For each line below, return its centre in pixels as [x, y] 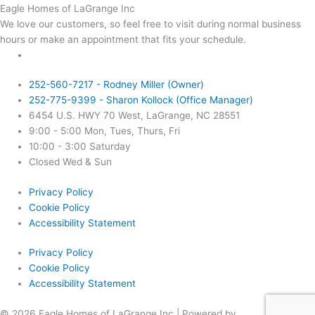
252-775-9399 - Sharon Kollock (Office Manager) [141, 100]
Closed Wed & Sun [71, 162]
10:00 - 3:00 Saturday [80, 147]
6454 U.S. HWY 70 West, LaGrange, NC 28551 [135, 116]
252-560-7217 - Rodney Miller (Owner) [117, 85]
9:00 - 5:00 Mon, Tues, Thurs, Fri [105, 131]
